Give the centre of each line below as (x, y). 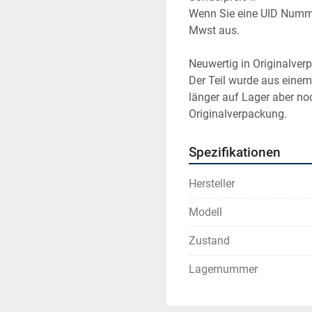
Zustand (209, 241)
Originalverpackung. (238, 114)
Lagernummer (223, 269)
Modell (205, 212)
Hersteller (212, 184)
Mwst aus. (214, 30)
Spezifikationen (235, 153)
